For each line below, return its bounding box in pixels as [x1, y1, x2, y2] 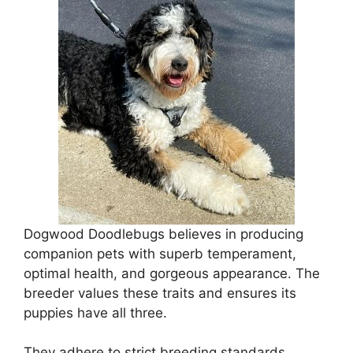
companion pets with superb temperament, [24, 245, 296, 262]
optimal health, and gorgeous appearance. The [24, 265, 320, 281]
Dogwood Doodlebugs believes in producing [24, 225, 303, 242]
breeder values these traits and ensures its [24, 284, 296, 301]
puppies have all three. [24, 304, 167, 321]
